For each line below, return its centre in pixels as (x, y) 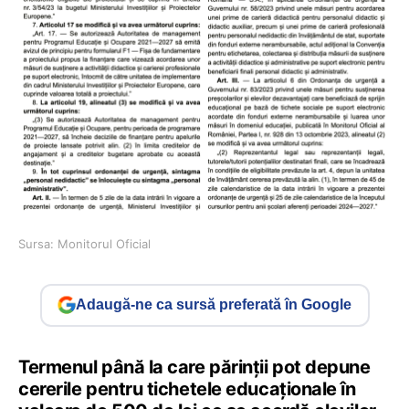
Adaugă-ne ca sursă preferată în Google (214, 305)
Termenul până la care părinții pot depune (194, 367)
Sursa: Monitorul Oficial (84, 243)
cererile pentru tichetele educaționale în (187, 388)
